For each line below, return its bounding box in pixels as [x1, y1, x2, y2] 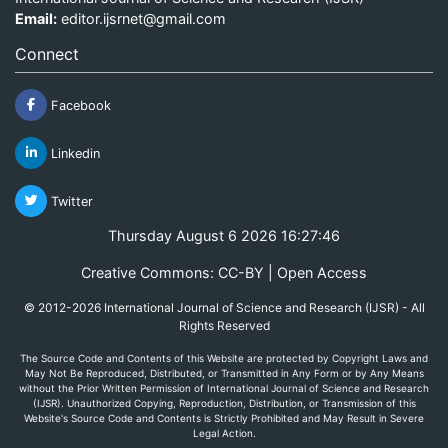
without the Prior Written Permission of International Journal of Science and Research [19, 381, 429, 394]
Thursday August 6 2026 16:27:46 [108, 226, 340, 244]
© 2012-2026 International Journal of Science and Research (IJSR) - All [23, 299, 425, 315]
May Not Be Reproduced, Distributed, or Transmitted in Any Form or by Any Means [24, 366, 424, 379]
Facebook [47, 97, 111, 113]
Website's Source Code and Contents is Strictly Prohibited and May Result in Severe [24, 411, 424, 424]
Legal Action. [192, 426, 256, 439]
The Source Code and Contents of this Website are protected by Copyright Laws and [20, 351, 428, 364]
